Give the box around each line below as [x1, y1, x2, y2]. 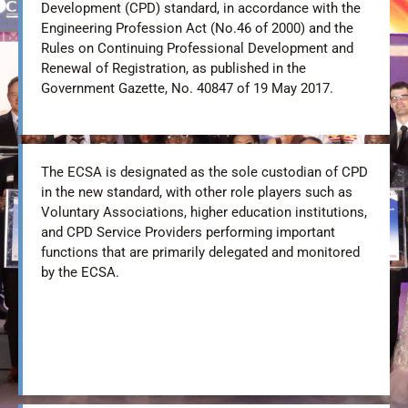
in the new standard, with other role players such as [41, 184, 352, 201]
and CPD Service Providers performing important [41, 224, 335, 241]
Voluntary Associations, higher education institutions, [41, 204, 367, 221]
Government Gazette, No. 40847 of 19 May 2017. [41, 80, 333, 97]
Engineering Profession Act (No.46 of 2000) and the [41, 20, 353, 37]
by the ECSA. [41, 264, 119, 281]
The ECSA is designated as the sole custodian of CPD [41, 164, 368, 181]
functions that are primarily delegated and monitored [41, 244, 360, 261]
